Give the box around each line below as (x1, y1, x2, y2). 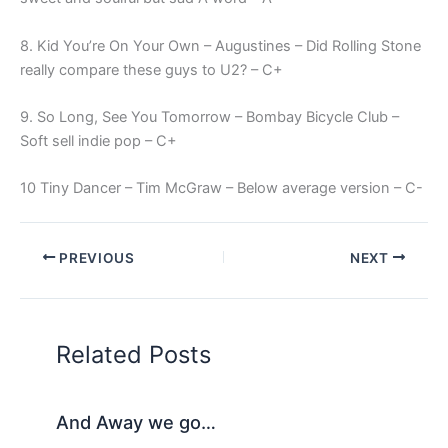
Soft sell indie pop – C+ (20, 132, 177, 151)
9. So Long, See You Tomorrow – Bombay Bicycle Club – (20, 108, 399, 127)
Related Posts (56, 339, 212, 369)
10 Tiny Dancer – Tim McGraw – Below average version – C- (20, 179, 423, 198)
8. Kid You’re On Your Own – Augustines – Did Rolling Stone (20, 36, 421, 55)
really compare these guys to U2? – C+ (20, 60, 283, 79)
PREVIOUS (55, 249, 135, 266)
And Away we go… (56, 411, 217, 434)
